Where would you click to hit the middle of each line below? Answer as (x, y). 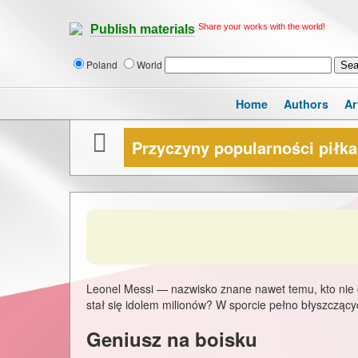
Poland (103, 64)
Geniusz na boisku (172, 339)
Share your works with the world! (262, 26)
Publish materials (143, 30)
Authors (306, 104)
